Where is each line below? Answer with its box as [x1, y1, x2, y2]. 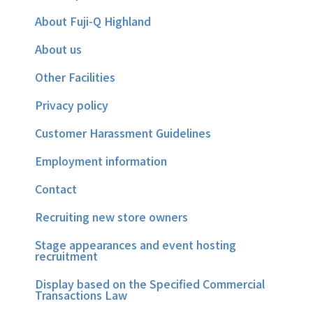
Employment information [35, 152, 167, 169]
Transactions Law [35, 286, 127, 303]
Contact [35, 180, 77, 197]
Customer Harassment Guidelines [35, 124, 211, 141]
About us [35, 40, 82, 57]
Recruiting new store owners [35, 208, 188, 225]
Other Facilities [35, 68, 115, 85]
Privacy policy [35, 96, 108, 113]
